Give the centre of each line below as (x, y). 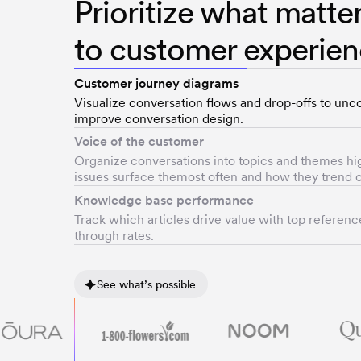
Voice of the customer (139, 142)
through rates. (114, 235)
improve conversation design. (159, 118)
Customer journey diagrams (156, 83)
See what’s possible (146, 284)
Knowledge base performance (164, 200)
